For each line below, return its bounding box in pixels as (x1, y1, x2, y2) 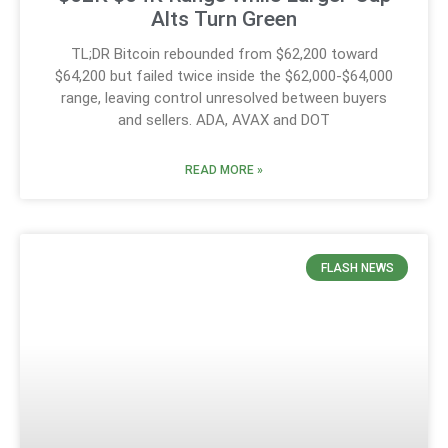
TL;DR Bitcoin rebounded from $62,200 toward (70, 45, 378, 64)
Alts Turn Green (151, 7, 297, 32)
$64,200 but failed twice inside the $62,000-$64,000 (55, 67, 393, 86)
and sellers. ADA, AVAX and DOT (118, 111, 330, 130)
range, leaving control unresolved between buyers (61, 89, 387, 108)
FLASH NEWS (320, 260, 394, 275)
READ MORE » (185, 163, 263, 178)
